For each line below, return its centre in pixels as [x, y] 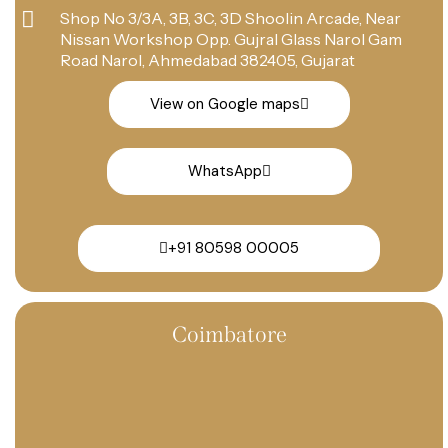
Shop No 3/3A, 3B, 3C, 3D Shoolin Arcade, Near [230, 17]
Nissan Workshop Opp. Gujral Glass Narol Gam [230, 38]
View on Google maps [224, 103]
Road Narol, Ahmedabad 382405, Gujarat [207, 59]
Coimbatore [229, 334]
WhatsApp [224, 170]
